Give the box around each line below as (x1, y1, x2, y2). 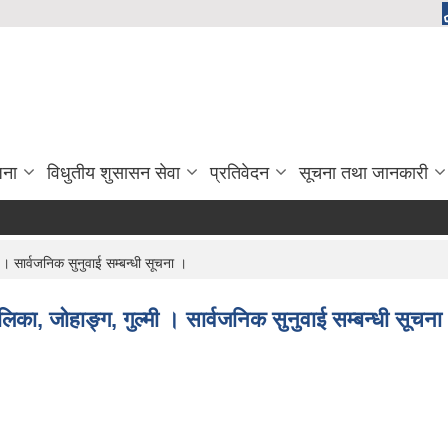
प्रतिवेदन (210, 163, 269, 184)
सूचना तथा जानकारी (299, 163, 428, 184)
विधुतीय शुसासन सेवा (47, 163, 180, 184)
